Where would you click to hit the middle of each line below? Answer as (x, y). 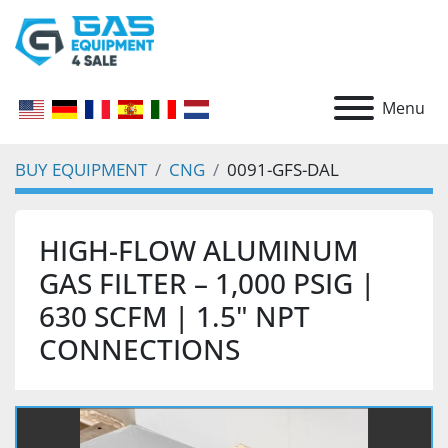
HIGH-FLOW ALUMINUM (198, 250)
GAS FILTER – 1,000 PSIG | (207, 283)
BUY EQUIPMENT (81, 169)
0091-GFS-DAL (283, 169)
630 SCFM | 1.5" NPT (174, 316)
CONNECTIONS (139, 349)
